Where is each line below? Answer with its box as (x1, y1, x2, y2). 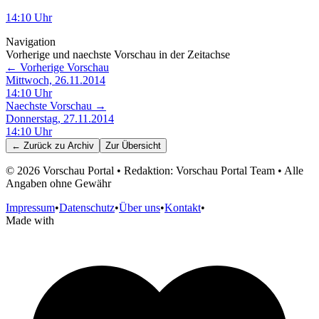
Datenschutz (59, 202, 115, 214)
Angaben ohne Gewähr (6, 177, 111, 190)
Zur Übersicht (105, 140, 161, 152)
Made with (6, 214, 54, 227)
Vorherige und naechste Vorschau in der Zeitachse (6, 48, 230, 61)
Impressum (6, 202, 55, 214)
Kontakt (164, 202, 201, 214)
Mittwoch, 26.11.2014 (6, 74, 105, 87)
